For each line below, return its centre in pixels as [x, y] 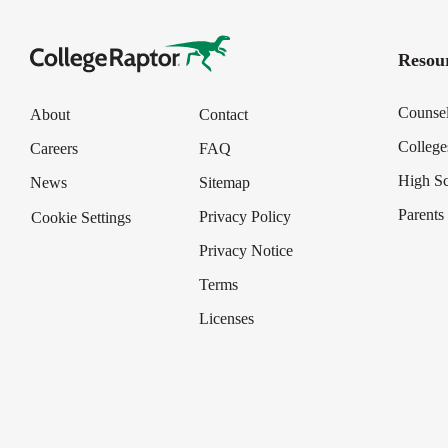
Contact [224, 115]
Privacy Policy [245, 217]
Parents [421, 214]
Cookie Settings [81, 218]
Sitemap [225, 183]
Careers [54, 149]
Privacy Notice [246, 251]
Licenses [227, 319]
